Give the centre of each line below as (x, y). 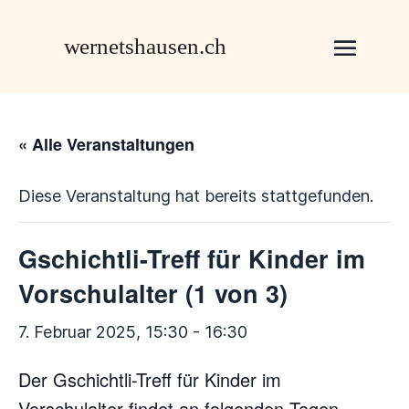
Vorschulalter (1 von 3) (153, 293)
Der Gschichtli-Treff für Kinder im (150, 379)
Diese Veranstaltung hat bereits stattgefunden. (196, 196)
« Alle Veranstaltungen (106, 144)
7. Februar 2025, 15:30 (103, 332)
